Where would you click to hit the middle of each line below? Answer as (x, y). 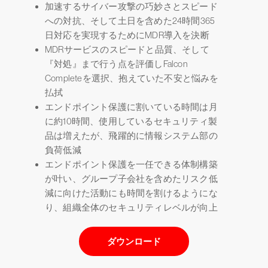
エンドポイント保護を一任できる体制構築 (131, 165)
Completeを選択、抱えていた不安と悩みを (132, 78)
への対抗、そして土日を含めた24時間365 (130, 21)
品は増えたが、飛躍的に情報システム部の (131, 136)
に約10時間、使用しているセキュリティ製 (131, 121)
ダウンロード (134, 241)
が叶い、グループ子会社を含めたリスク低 (131, 179)
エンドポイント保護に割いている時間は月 (131, 107)
